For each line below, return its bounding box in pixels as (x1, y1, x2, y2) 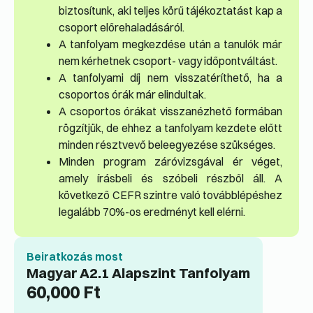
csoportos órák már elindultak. (59, 87, 206, 102)
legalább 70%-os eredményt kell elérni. (59, 205, 245, 219)
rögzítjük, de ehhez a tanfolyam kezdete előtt (59, 121, 282, 136)
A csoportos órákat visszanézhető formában (59, 104, 282, 119)
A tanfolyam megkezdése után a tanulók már (59, 37, 282, 52)
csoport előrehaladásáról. (59, 20, 184, 35)
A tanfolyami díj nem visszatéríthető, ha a (59, 71, 282, 85)
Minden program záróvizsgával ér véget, (59, 154, 282, 169)
